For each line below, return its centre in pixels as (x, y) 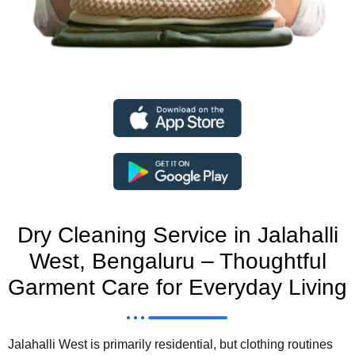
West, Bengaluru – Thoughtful (177, 261)
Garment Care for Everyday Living (177, 288)
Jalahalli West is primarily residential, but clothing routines (170, 345)
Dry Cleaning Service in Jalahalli (177, 235)
